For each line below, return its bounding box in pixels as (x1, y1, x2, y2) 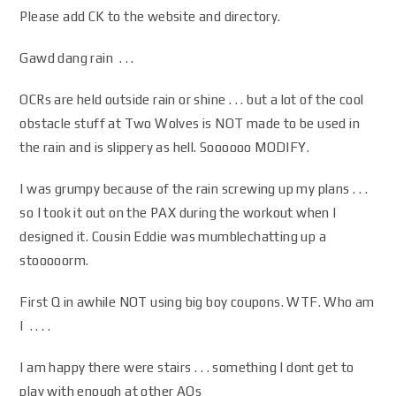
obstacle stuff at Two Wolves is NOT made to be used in (19, 116, 361, 131)
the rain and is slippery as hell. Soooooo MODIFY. (19, 140, 310, 155)
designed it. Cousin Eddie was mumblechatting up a (19, 229, 327, 244)
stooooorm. (19, 253, 89, 268)
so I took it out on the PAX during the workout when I (19, 205, 337, 220)
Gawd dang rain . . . (19, 50, 134, 65)
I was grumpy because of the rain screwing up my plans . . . (19, 181, 369, 196)
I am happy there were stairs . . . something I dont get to (19, 360, 354, 375)
